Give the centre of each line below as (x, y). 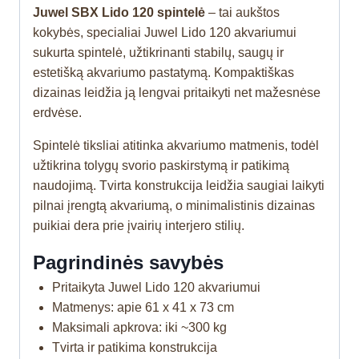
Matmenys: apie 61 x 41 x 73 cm (143, 307)
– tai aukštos (242, 12)
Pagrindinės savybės (128, 262)
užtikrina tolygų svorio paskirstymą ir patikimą (161, 165)
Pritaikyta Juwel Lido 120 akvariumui (156, 287)
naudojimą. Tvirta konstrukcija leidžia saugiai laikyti (179, 185)
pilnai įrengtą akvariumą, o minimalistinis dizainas (174, 205)
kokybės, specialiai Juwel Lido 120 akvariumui (165, 32)
